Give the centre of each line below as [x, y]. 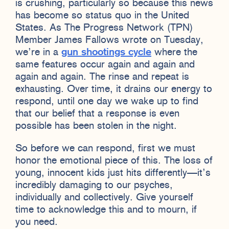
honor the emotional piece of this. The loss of [114, 161]
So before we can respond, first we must [105, 148]
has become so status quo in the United [102, 16]
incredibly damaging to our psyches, [94, 185]
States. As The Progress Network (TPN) [104, 28]
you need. [38, 222]
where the [174, 52]
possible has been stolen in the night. [96, 126]
